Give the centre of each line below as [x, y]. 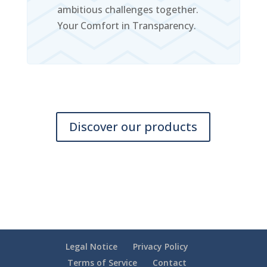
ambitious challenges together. [128, 10]
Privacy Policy [160, 247]
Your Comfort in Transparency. [126, 26]
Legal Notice [91, 247]
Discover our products [133, 127]
